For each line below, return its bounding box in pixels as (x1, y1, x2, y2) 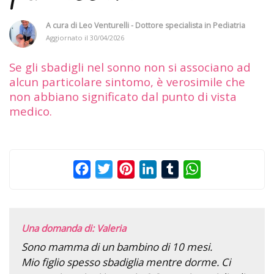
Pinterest (135, 161, 177, 176)
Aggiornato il (46, 32, 90, 42)
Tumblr (179, 161, 213, 176)
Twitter (113, 161, 146, 176)
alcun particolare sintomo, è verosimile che (9, 73, 245, 89)
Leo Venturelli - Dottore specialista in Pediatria (79, 20, 245, 31)
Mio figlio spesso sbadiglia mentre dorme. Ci (21, 254, 231, 269)
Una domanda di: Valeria (21, 221, 126, 234)
